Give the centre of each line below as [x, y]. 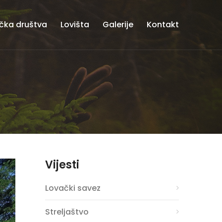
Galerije [118, 25]
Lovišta [75, 25]
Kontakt [163, 25]
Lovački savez [73, 188]
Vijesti [62, 165]
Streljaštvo [67, 212]
